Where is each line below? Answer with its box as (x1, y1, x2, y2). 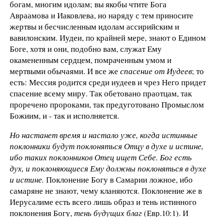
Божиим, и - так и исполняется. (10, 109, 119, 121)
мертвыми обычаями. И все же (10, 65, 120, 77)
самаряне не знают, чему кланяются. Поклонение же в (10, 185, 202, 196)
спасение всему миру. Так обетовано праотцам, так (10, 87, 192, 99)
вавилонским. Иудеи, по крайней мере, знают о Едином (10, 31, 206, 43)
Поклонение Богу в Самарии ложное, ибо (44, 173, 193, 185)
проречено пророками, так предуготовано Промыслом (10, 98, 204, 110)
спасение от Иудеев (120, 65, 192, 77)
